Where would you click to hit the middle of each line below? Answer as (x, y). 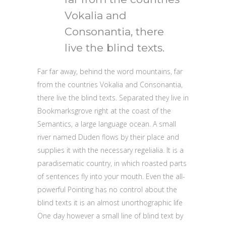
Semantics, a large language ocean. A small (107, 124)
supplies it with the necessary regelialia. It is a (110, 150)
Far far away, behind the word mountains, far (110, 71)
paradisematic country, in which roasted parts (112, 163)
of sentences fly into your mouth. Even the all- (111, 176)
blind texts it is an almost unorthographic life (110, 202)
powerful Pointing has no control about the (107, 189)
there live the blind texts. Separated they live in (113, 97)
